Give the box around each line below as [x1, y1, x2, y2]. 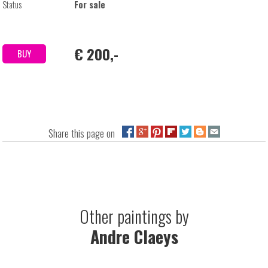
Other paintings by [79, 203, 189, 229]
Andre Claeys [90, 224, 178, 249]
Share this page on [48, 124, 122, 141]
